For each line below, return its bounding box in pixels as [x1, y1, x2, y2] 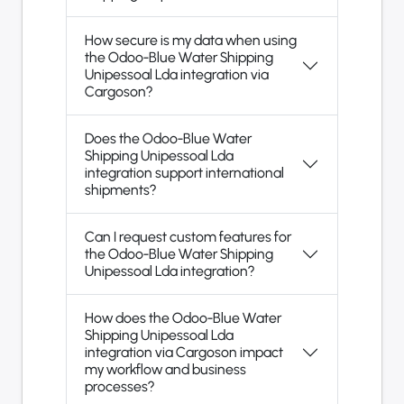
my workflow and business [85, 361, 246, 379]
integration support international [85, 164, 284, 182]
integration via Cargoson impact [85, 344, 283, 362]
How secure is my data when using [85, 32, 297, 50]
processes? [85, 378, 154, 396]
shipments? [85, 181, 156, 199]
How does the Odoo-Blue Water [85, 309, 281, 327]
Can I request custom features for [85, 228, 291, 246]
